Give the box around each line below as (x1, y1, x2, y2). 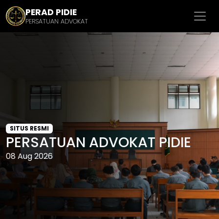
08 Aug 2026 (6, 151, 53, 162)
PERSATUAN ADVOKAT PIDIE (6, 132, 191, 152)
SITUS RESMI (9, 124, 49, 132)
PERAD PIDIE (25, 6, 77, 18)
